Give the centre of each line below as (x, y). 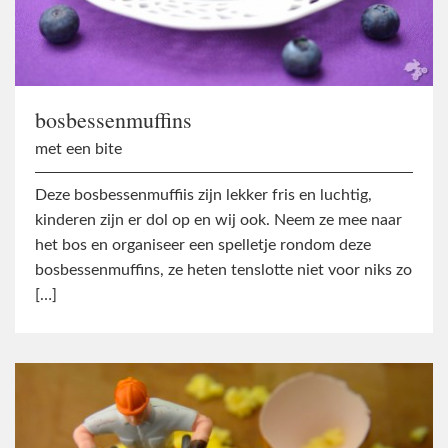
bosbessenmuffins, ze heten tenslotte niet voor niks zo (223, 269)
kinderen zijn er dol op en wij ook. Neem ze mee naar (218, 219)
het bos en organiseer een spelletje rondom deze (203, 244)
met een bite (78, 148)
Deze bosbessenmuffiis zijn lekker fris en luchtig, (203, 194)
